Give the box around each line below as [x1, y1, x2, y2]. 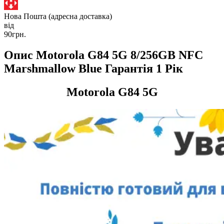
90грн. [4, 29, 26, 38]
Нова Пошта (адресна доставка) [4, 11, 112, 20]
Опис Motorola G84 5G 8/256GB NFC [4, 48, 203, 62]
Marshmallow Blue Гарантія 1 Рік [4, 62, 183, 75]
